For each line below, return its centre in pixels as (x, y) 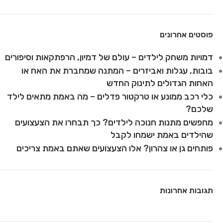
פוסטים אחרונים (186, 35)
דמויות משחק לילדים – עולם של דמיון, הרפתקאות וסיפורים (109, 57)
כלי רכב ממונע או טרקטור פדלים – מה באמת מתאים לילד (110, 97)
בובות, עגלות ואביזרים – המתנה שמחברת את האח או (117, 71)
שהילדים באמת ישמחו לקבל (162, 135)
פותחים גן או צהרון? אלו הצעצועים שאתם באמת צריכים (115, 148)
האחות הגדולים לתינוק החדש (160, 83)
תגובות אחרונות (186, 190)
